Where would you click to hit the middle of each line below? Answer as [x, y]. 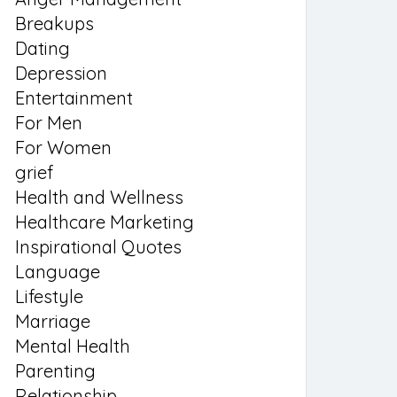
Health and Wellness [99, 197]
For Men [49, 123]
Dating [43, 48]
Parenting [55, 371]
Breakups [54, 23]
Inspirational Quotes [98, 247]
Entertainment [74, 98]
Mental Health [73, 346]
